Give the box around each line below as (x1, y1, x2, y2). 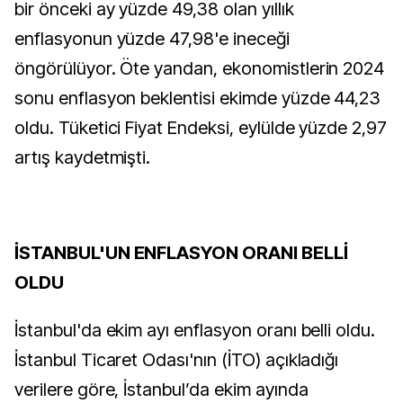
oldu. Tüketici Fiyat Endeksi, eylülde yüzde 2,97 (14, 117, 388, 139)
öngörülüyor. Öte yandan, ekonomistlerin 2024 (14, 58, 385, 79)
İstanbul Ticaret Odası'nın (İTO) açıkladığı (14, 349, 339, 371)
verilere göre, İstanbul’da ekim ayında (14, 379, 309, 400)
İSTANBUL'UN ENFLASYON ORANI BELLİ (14, 242, 348, 264)
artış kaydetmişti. (14, 147, 151, 168)
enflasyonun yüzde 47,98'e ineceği (14, 28, 290, 49)
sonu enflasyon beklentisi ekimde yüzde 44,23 (14, 87, 381, 109)
